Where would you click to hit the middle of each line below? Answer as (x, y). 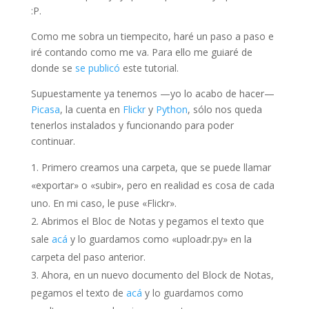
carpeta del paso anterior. (88, 257)
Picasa (45, 109)
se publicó (97, 68)
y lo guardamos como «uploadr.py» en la (159, 239)
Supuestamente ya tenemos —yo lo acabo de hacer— (152, 93)
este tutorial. (149, 68)
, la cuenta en (91, 109)
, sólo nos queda (225, 109)
